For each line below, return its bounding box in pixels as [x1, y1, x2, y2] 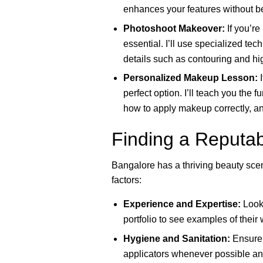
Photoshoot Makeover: [123, 23, 225, 33]
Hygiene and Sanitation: [123, 233, 230, 244]
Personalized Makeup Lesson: [123, 73, 258, 83]
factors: [111, 175, 141, 186]
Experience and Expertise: [123, 199, 241, 210]
